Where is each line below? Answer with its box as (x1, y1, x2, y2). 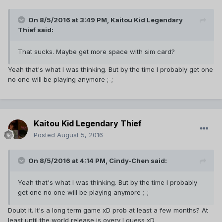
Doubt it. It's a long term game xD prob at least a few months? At (8, 206, 208, 215)
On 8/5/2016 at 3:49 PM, (28, 16, 111, 24)
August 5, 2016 (57, 131, 103, 139)
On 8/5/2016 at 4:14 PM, (28, 157, 109, 165)
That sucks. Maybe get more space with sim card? (18, 48, 177, 56)
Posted (34, 131, 57, 139)
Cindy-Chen (109, 157, 149, 165)
